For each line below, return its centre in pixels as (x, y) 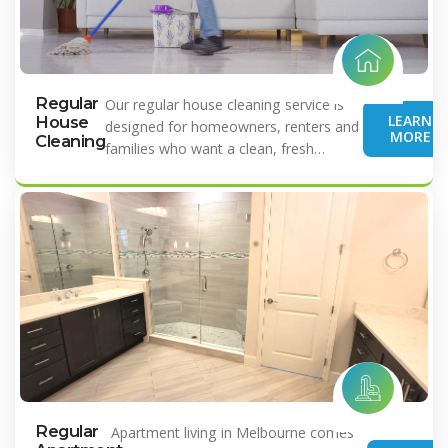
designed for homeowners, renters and (232, 126)
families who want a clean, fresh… (215, 148)
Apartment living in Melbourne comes (233, 433)
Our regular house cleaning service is (225, 104)
